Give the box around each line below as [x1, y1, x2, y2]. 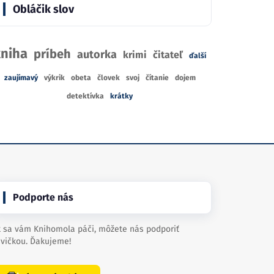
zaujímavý [4, 73, 38, 82]
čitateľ [153, 49, 183, 61]
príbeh [34, 46, 71, 61]
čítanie [145, 73, 169, 82]
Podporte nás [13, 191, 73, 203]
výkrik [43, 73, 65, 82]
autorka [77, 48, 117, 61]
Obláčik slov [13, 2, 74, 16]
